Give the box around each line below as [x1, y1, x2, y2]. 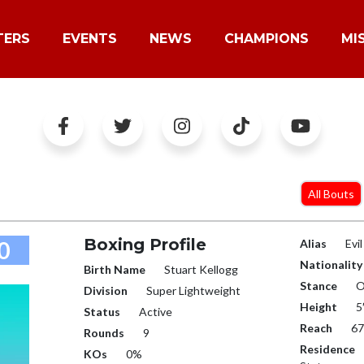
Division [83, 284, 128, 297]
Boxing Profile [83, 235, 206, 254]
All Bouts [308, 187, 355, 201]
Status [83, 305, 120, 318]
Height [300, 300, 338, 314]
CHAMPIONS [224, 31, 309, 46]
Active [136, 305, 172, 318]
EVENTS [63, 31, 117, 46]
